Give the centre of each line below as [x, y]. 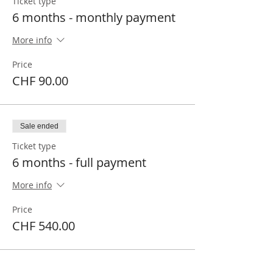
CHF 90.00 [40, 81]
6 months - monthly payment [94, 17]
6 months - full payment [79, 162]
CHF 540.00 [44, 226]
